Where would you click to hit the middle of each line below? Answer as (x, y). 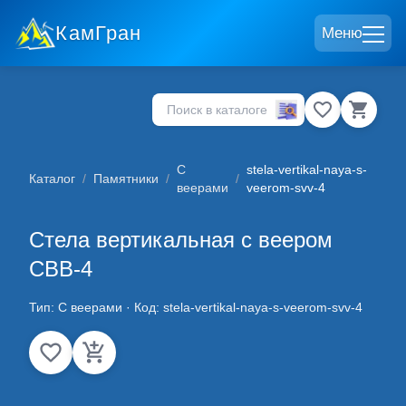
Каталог (52, 179)
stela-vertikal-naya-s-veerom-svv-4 (263, 307)
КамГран (99, 33)
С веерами (90, 307)
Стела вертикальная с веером (181, 240)
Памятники (126, 179)
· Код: (143, 307)
